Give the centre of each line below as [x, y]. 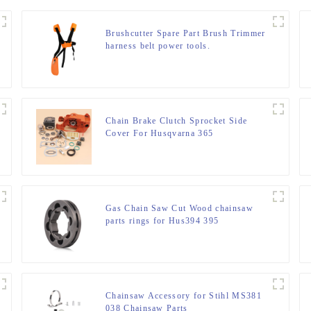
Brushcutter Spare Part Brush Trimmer [185, 34]
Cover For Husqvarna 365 [159, 134]
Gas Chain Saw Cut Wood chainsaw [179, 209]
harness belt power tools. [158, 46]
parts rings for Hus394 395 [162, 221]
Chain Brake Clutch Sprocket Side [176, 121]
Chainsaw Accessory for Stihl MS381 [183, 296]
